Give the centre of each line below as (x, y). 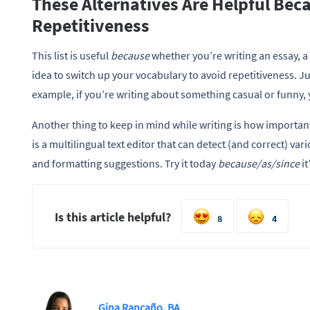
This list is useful (70, 55)
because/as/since (260, 163)
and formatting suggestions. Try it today (125, 163)
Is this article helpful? (113, 218)
